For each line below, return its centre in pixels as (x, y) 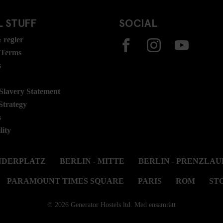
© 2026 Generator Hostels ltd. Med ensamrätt (111, 205)
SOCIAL (138, 22)
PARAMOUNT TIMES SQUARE (65, 181)
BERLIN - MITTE (92, 161)
